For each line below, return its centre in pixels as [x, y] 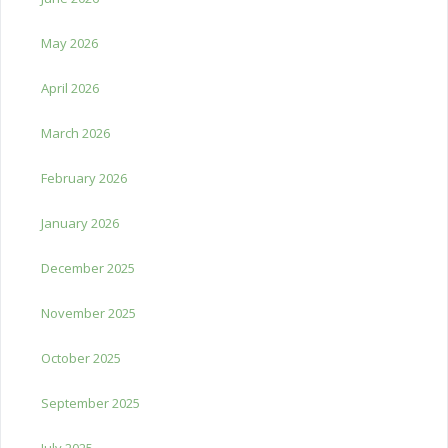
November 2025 [88, 312]
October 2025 [81, 357]
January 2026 [80, 222]
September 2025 [90, 402]
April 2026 [70, 87]
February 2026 [84, 177]
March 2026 [75, 132]
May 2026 [69, 42]
